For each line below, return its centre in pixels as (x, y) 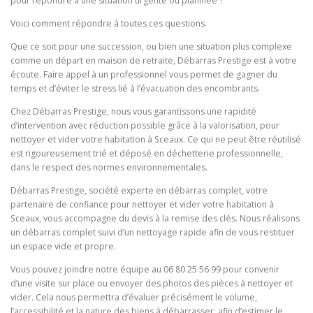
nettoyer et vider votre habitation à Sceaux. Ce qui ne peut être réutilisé (156, 140)
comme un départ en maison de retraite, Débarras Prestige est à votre (154, 60)
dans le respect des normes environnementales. (109, 168)
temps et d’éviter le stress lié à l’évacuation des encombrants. (135, 88)
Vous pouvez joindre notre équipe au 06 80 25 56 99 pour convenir (145, 270)
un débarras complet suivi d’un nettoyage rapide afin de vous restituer (153, 233)
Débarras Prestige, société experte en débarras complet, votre (139, 191)
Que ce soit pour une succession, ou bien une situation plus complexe (151, 46)
